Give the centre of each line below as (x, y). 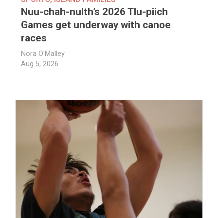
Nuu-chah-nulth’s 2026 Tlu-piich (95, 12)
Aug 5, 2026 (40, 64)
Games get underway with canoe (96, 25)
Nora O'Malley (43, 54)
